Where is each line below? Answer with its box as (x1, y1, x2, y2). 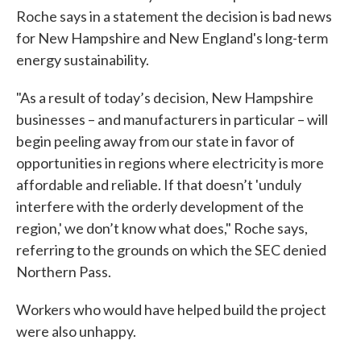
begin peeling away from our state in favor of (16, 132, 295, 151)
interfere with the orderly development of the (16, 197, 304, 216)
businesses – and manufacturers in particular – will (16, 110, 328, 129)
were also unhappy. (16, 322, 136, 341)
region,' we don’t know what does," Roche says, (16, 219, 308, 238)
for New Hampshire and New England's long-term (16, 29, 328, 48)
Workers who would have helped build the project (16, 301, 326, 319)
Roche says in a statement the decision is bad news (16, 7, 332, 26)
